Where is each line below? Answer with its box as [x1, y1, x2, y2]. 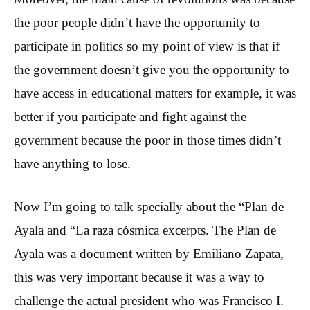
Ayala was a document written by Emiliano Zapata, [14, 246, 284, 262]
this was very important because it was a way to [14, 270, 264, 285]
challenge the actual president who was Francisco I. [14, 293, 284, 309]
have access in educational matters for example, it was [14, 85, 296, 100]
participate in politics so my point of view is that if [14, 38, 280, 53]
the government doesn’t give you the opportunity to [14, 62, 289, 77]
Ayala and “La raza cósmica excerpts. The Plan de [14, 223, 276, 238]
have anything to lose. [14, 156, 131, 171]
